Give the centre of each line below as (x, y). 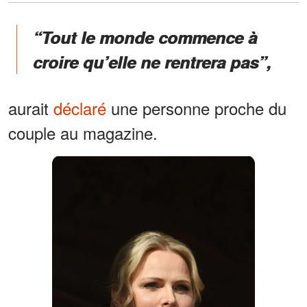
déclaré (80, 108)
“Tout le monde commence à (145, 37)
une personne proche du (196, 108)
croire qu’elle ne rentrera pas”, (152, 61)
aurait (31, 108)
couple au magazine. (83, 132)
